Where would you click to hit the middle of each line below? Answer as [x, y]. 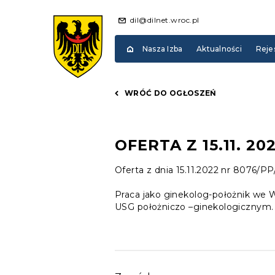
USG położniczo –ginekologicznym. [194, 207]
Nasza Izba [163, 49]
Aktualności [219, 49]
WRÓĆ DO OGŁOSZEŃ [171, 93]
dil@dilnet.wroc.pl [165, 20]
